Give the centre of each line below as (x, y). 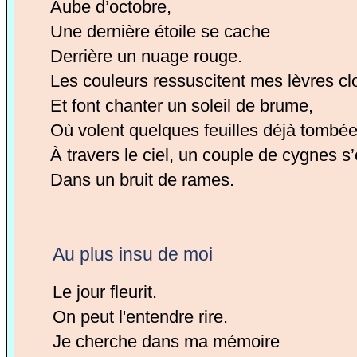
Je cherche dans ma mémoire (167, 341)
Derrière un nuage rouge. (146, 56)
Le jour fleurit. (105, 292)
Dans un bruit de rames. (142, 180)
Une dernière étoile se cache (160, 31)
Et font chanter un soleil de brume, (181, 106)
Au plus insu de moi (133, 254)
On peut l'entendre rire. (141, 317)
